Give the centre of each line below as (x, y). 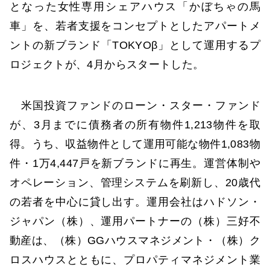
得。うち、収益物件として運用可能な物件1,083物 (135, 144)
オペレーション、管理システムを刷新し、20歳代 (135, 182)
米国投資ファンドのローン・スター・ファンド (135, 105)
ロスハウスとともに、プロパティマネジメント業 (135, 259)
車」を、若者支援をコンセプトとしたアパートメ (135, 26)
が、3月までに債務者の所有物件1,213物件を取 (135, 124)
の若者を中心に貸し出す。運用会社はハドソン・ (135, 202)
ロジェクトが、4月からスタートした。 (107, 65)
